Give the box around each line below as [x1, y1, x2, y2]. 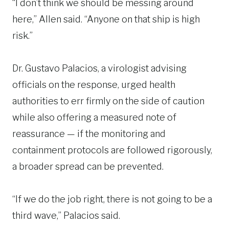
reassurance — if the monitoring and [12, 128, 166, 139]
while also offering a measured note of [12, 112, 176, 123]
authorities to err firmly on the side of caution [12, 96, 204, 106]
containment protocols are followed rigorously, [12, 145, 212, 155]
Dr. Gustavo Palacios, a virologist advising [12, 63, 187, 74]
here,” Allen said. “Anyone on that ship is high [12, 14, 200, 25]
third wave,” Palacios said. [12, 210, 120, 221]
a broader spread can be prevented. [12, 161, 164, 172]
